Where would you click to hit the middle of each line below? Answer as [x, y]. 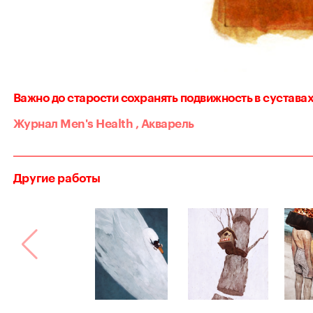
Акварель [167, 123]
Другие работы [57, 178]
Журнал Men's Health [73, 123]
